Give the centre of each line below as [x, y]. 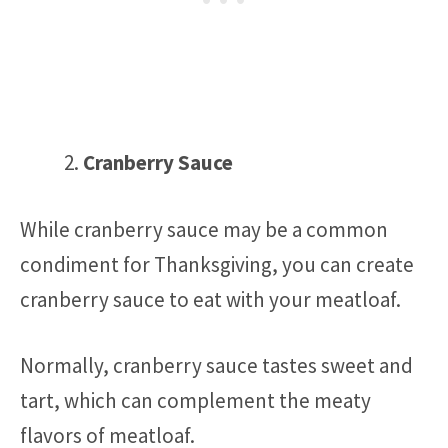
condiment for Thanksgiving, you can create [217, 264]
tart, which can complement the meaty [195, 400]
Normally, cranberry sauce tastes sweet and [216, 365]
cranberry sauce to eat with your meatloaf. [210, 299]
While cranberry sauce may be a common [204, 229]
